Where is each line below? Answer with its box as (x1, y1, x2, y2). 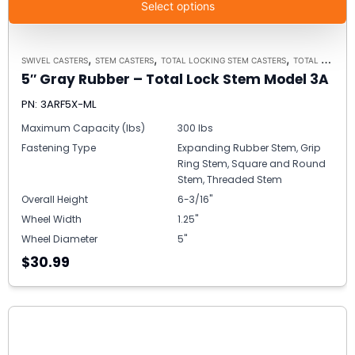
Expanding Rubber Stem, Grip (177, 140, 321, 155)
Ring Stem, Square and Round (177, 156, 326, 170)
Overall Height (21, 192, 88, 206)
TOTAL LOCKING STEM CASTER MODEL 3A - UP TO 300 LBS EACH (293, 55, 321, 65)
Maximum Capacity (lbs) (21, 120, 145, 135)
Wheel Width (21, 212, 82, 226)
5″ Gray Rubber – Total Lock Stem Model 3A (21, 69, 329, 89)
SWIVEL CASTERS (21, 55, 88, 65)
